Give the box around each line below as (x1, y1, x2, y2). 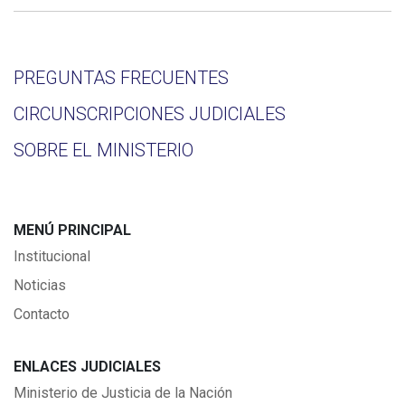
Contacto (14, 305, 70, 323)
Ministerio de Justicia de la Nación (14, 383, 232, 401)
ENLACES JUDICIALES (14, 357, 161, 375)
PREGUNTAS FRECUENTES (14, 66, 229, 89)
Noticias (14, 276, 66, 294)
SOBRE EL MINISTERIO (14, 138, 193, 161)
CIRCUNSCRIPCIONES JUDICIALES (14, 102, 286, 125)
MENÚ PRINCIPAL (14, 221, 131, 239)
